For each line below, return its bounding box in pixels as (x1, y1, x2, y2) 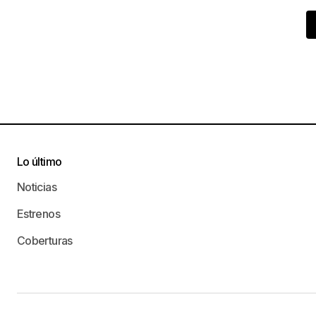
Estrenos (17, 207, 60, 221)
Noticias (17, 180, 56, 195)
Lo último (17, 154, 62, 169)
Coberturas (17, 233, 73, 248)
